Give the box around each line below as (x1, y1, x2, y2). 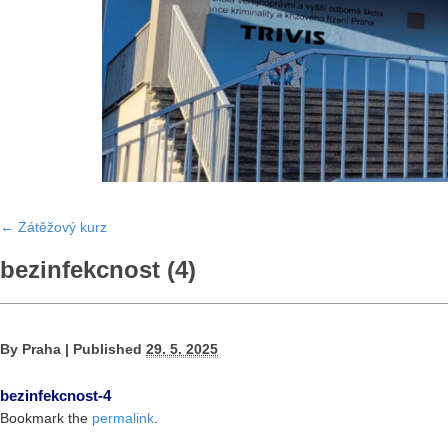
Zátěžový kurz (14, 219, 107, 236)
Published (73, 341, 142, 358)
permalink (92, 410, 154, 427)
